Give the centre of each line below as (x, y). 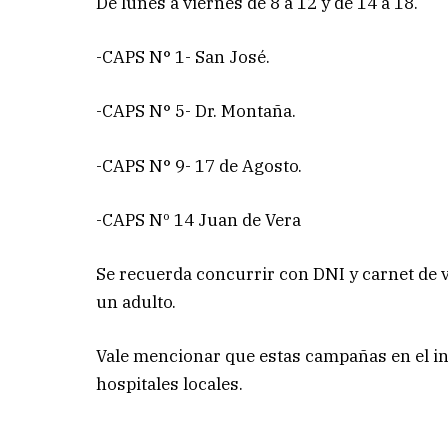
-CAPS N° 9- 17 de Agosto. (199, 165)
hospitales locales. (170, 384)
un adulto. (136, 301)
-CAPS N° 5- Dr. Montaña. (196, 111)
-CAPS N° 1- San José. (183, 57)
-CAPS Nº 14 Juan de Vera (199, 219)
